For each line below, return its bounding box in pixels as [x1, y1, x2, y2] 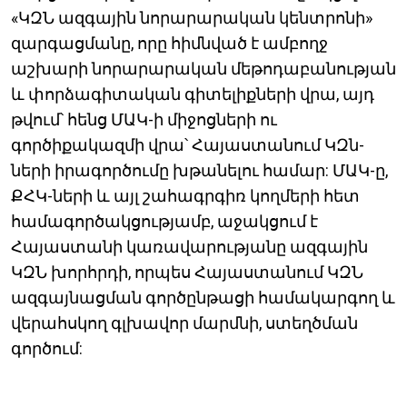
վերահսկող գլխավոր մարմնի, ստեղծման [11, 313, 358, 333]
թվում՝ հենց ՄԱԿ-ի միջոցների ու [11, 110, 277, 130]
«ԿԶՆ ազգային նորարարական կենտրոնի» [11, 8, 372, 28]
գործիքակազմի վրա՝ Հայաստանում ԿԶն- [11, 135, 364, 155]
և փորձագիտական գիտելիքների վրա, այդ [11, 84, 374, 104]
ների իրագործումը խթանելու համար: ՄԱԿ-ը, [11, 161, 388, 181]
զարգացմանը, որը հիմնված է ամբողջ [11, 34, 328, 54]
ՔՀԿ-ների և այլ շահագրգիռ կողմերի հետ [11, 186, 360, 206]
